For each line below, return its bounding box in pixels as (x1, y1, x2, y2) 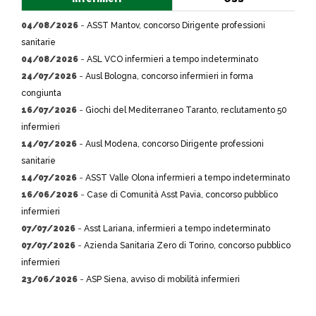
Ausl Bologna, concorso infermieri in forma (85, 71, 253, 81)
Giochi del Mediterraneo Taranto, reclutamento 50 (85, 105, 287, 115)
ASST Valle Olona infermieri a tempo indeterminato (85, 173, 290, 183)
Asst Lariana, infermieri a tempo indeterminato (84, 224, 270, 233)
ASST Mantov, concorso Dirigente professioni (87, 20, 265, 30)
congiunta (21, 88, 61, 98)
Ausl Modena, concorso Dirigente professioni (85, 139, 264, 149)
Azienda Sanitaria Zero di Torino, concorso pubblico (84, 241, 291, 250)
